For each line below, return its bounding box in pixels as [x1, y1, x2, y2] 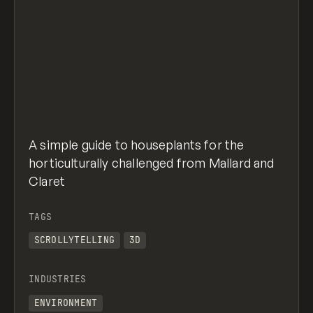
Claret [29, 173, 66, 189]
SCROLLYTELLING [34, 234, 115, 247]
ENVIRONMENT [34, 297, 98, 310]
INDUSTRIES [29, 273, 87, 286]
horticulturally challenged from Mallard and [29, 154, 275, 170]
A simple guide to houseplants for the [29, 136, 245, 152]
